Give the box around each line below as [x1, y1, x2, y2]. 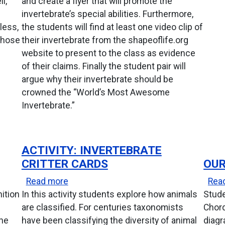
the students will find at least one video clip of [21, 22, 203, 32]
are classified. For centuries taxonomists [21, 202, 183, 212]
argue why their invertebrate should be [21, 74, 173, 84]
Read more [26, 176, 68, 186]
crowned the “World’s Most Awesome [21, 87, 170, 97]
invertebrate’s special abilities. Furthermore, [21, 9, 193, 19]
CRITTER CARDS [21, 157, 108, 171]
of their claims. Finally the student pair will [21, 61, 186, 71]
